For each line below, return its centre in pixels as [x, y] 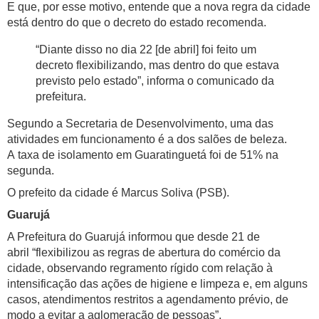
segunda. [31, 171]
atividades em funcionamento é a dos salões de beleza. [147, 140]
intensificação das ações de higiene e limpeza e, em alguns [157, 284]
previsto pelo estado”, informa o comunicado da [155, 81]
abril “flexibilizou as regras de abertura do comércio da [144, 253]
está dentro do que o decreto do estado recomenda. [137, 23]
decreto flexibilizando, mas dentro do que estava [157, 66]
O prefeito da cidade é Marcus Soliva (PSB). [118, 193]
